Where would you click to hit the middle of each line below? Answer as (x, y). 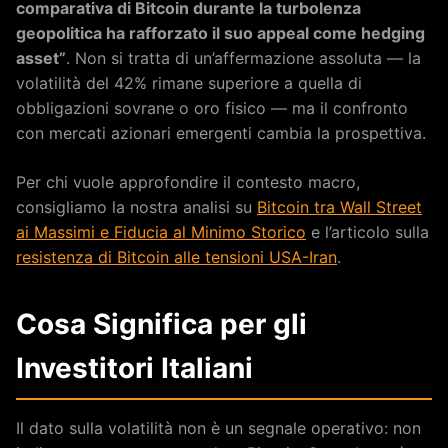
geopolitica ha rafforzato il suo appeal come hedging (220, 33)
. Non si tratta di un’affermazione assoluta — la (243, 58)
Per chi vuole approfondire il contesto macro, (188, 182)
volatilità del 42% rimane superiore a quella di (189, 83)
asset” (41, 58)
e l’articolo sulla (367, 232)
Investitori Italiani (134, 368)
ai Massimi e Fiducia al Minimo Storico (161, 232)
